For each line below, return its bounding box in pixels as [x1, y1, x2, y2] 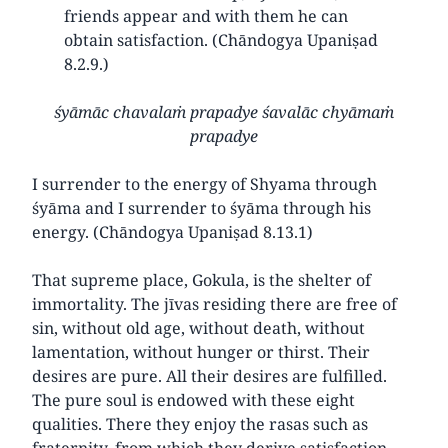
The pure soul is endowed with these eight [32, 388, 355, 411]
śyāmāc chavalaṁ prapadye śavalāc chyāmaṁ [54, 100, 394, 123]
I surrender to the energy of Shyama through [32, 172, 377, 195]
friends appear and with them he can [64, 4, 348, 27]
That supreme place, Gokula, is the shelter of [32, 268, 371, 291]
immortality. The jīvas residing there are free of [32, 292, 397, 315]
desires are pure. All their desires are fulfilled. [32, 364, 387, 387]
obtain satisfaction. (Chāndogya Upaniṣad [64, 28, 378, 51]
